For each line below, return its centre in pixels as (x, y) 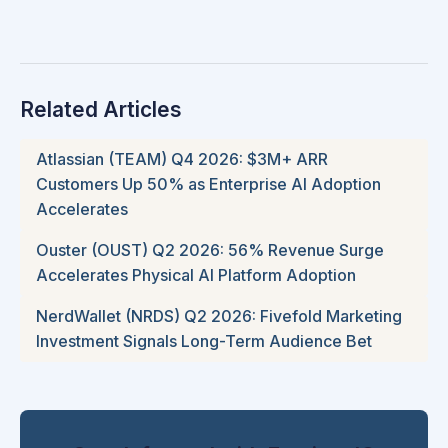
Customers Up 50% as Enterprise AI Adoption (208, 184)
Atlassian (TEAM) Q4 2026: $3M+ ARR (182, 159)
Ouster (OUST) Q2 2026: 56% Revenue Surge (210, 250)
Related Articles (101, 110)
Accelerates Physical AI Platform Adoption (196, 275)
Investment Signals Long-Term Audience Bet (204, 341)
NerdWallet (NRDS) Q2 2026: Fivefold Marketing (219, 316)
